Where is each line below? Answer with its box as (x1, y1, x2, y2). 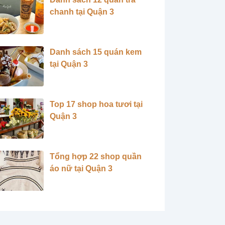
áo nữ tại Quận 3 (50, 164, 113, 173)
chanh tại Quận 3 (50, 8, 115, 16)
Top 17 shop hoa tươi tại (50, 100, 143, 108)
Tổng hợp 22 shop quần (50, 152, 142, 161)
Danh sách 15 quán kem (50, 48, 142, 56)
